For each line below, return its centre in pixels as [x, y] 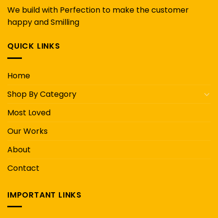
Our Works [27, 131]
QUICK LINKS [34, 46]
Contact [23, 168]
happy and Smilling [44, 22]
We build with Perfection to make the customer [98, 10]
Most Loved [29, 112]
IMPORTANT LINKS [45, 195]
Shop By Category [42, 94]
